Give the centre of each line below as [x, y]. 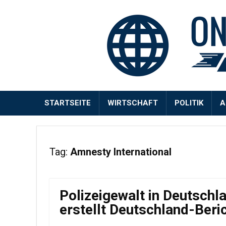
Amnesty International [120, 152]
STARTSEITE [68, 103]
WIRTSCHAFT [133, 103]
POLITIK [189, 103]
